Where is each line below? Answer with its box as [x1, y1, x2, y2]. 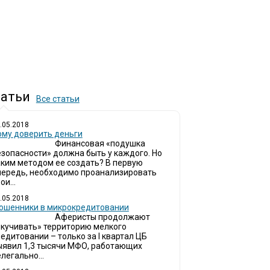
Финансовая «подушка [54, 139, 145, 148]
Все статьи [36, 94, 80, 104]
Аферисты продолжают [54, 212, 150, 222]
